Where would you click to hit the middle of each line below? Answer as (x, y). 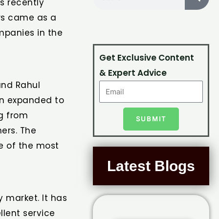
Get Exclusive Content (147, 57)
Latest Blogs (151, 166)
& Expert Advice (133, 73)
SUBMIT (151, 119)
